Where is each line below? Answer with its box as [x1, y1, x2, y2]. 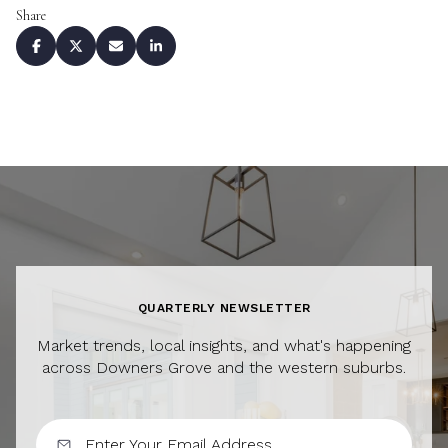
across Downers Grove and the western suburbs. [42, 358, 406, 378]
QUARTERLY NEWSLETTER [137, 301, 311, 316]
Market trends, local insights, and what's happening [37, 336, 411, 356]
